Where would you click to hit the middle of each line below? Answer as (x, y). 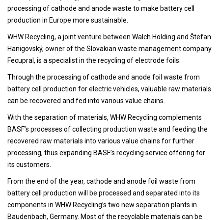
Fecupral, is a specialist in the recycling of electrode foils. (94, 60)
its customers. (31, 164)
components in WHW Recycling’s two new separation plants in (102, 205)
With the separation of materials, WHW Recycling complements (105, 117)
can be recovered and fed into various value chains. (86, 100)
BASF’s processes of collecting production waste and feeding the (108, 129)
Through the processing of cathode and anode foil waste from (104, 77)
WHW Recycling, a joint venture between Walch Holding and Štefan (109, 37)
